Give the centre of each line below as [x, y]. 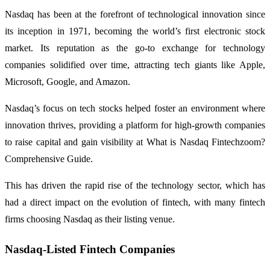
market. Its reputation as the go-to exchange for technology [135, 48]
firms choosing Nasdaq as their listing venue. [90, 219]
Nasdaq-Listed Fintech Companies [90, 249]
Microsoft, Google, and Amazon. [67, 82]
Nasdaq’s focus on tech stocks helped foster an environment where [135, 108]
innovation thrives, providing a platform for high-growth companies [135, 125]
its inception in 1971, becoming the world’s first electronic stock [135, 31]
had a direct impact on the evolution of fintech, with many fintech [135, 202]
